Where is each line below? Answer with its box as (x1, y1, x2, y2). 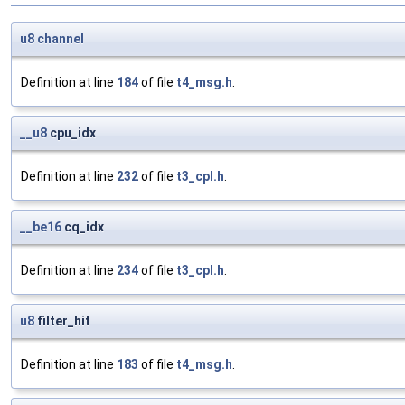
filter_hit (34, 314, 90, 329)
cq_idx (61, 220, 104, 235)
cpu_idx (47, 126, 96, 141)
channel (37, 32, 84, 47)
